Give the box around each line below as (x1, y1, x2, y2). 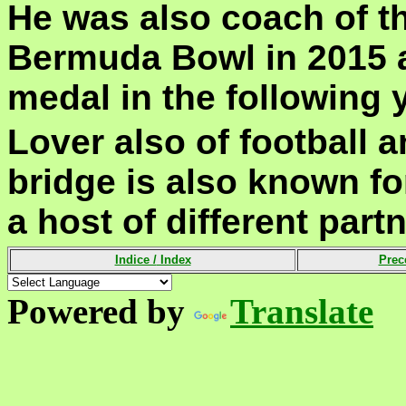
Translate (230, 292, 373, 331)
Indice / (114, 253, 157, 266)
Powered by (7, 292, 194, 331)
